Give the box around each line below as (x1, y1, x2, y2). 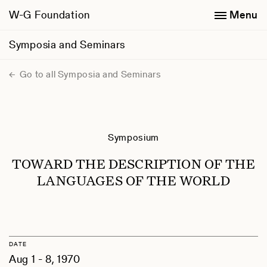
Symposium (108, 131, 159, 144)
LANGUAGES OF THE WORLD (37, 171, 230, 189)
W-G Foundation (9, 7, 91, 22)
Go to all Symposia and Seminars (17, 67, 162, 81)
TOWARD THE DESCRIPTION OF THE (12, 154, 255, 172)
